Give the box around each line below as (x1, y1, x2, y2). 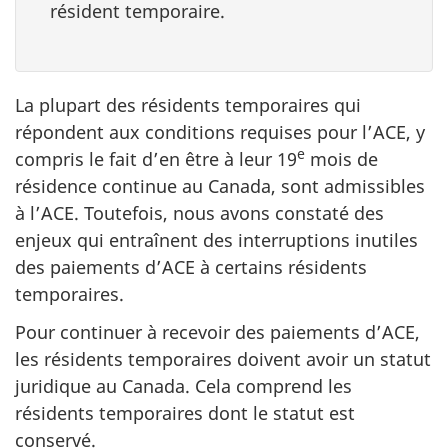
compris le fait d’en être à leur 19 (15, 146, 297, 171)
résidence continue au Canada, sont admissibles (15, 173, 425, 198)
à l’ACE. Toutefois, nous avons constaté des (15, 200, 384, 225)
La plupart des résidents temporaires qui (15, 92, 361, 117)
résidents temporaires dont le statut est (15, 401, 355, 425)
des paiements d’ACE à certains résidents (15, 254, 367, 279)
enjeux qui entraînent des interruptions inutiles (15, 227, 418, 252)
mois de (305, 146, 378, 171)
